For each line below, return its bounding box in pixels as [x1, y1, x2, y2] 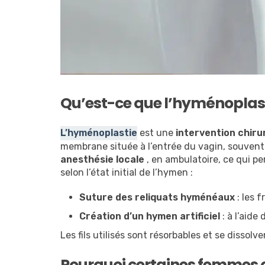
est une [140, 127, 176, 139]
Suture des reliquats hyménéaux [79, 192, 235, 203]
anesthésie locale [60, 154, 144, 166]
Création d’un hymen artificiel [79, 211, 220, 222]
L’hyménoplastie [60, 127, 137, 139]
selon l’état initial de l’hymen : [60, 167, 193, 179]
